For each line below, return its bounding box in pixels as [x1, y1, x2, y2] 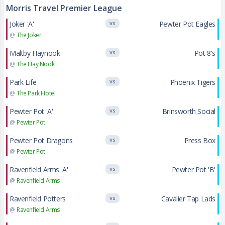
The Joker [17, 31, 42, 39]
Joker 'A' [10, 19, 34, 29]
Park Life [10, 77, 37, 87]
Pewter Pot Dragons [10, 136, 73, 145]
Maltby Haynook [10, 48, 60, 58]
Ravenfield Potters [10, 194, 66, 203]
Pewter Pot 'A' [10, 106, 53, 116]
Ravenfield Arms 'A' [10, 165, 68, 174]
